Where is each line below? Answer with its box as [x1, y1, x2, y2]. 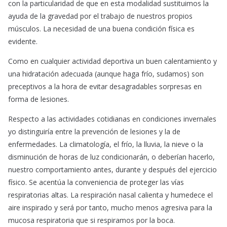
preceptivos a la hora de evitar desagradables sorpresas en [8, 82, 202, 92]
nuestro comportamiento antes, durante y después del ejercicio [8, 165, 217, 175]
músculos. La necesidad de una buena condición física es [8, 24, 195, 34]
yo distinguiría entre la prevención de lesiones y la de [8, 127, 180, 137]
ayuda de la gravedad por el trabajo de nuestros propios [8, 11, 193, 21]
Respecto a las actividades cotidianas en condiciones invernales [8, 114, 216, 124]
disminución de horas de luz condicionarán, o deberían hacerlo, [8, 152, 215, 162]
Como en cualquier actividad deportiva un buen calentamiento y [8, 56, 217, 66]
